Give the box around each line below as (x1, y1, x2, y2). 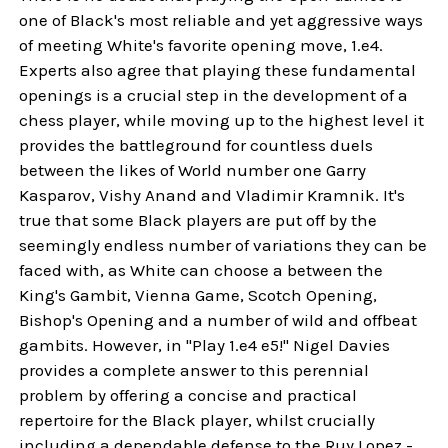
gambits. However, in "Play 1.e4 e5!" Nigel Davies (19, 335, 391, 355)
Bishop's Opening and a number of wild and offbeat (19, 310, 418, 330)
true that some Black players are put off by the (19, 210, 378, 230)
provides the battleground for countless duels (19, 135, 374, 155)
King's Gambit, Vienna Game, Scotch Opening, (19, 285, 378, 305)
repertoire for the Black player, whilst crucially (19, 410, 376, 430)
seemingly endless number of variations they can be (19, 235, 428, 255)
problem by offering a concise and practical (19, 385, 358, 405)
